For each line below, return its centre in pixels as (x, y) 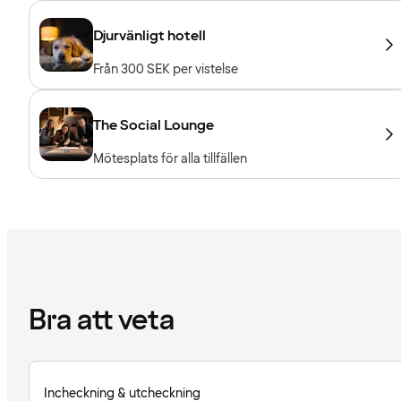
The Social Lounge (154, 126)
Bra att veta (102, 320)
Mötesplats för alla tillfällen (170, 159)
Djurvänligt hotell (149, 36)
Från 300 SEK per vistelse (166, 70)
